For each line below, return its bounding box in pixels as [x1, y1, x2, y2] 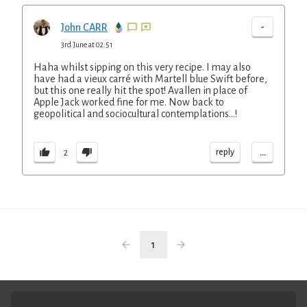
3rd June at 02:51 [61, 40, 112, 49]
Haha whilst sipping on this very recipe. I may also [34, 62, 251, 73]
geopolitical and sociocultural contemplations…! [34, 108, 237, 119]
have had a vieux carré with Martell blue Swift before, [34, 73, 267, 84]
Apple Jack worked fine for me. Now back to [34, 97, 224, 108]
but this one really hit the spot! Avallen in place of [34, 85, 247, 96]
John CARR [61, 22, 108, 33]
